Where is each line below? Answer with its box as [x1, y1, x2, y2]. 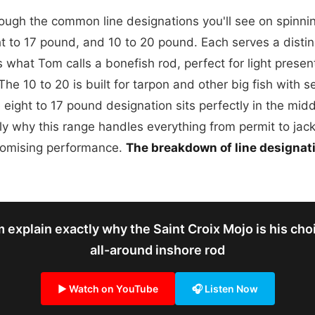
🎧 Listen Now [191, 283, 258, 295]
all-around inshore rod [90, 243, 225, 257]
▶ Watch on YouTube [57, 283, 158, 295]
